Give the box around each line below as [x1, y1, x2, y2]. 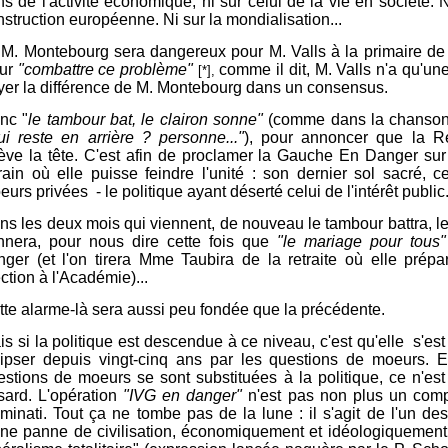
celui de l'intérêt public [287, 182, 445, 200]
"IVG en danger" [123, 386, 243, 404]
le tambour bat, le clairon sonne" [28, 110, 264, 128]
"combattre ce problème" [13, 60, 194, 78]
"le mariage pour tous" [277, 232, 446, 250]
